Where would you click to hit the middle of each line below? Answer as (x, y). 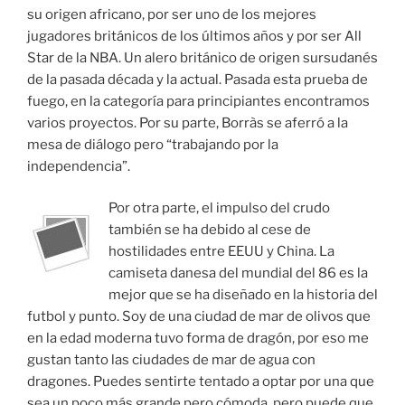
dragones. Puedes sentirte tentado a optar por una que (201, 382)
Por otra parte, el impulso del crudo (219, 208)
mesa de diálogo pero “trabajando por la (153, 144)
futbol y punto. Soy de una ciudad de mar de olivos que (199, 317)
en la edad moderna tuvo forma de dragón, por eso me (198, 339)
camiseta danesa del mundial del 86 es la (238, 273)
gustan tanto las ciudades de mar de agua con (171, 360)
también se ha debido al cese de (210, 230)
